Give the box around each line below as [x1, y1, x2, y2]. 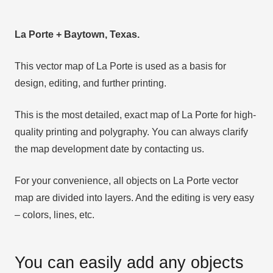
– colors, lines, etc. [15, 210, 94, 221]
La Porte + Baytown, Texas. [15, 29, 140, 40]
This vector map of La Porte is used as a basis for [15, 61, 226, 72]
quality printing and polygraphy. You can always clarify [15, 127, 248, 138]
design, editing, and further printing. [15, 78, 166, 89]
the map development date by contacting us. [15, 144, 204, 155]
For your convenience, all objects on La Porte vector [15, 175, 238, 186]
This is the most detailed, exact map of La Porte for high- [15, 110, 256, 121]
